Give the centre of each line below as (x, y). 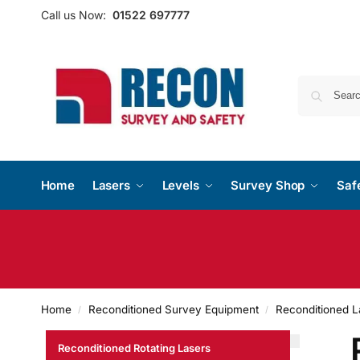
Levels (180, 185)
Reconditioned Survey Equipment (173, 309)
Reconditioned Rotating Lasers (134, 348)
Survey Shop (268, 185)
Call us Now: (73, 15)
